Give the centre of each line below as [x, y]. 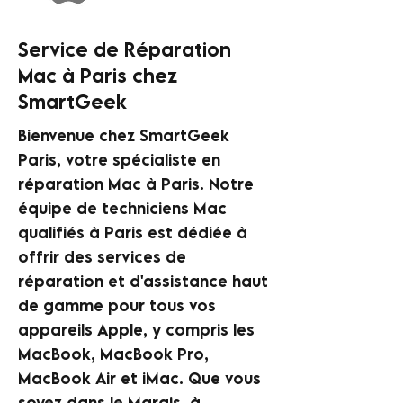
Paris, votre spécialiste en [119, 160]
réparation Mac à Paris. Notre [136, 184]
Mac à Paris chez [98, 75]
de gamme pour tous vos [117, 305]
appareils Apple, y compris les [136, 330]
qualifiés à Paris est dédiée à [133, 233]
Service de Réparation [125, 49]
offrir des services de [102, 257]
